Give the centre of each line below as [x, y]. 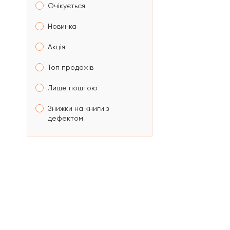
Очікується [66, 6]
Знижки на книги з [78, 108]
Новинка [62, 26]
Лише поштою [73, 88]
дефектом [65, 118]
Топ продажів [71, 67]
